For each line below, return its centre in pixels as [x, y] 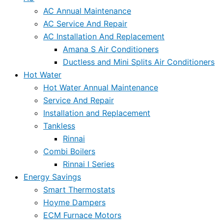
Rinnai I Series [89, 164]
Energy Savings [52, 177]
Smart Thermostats [79, 189]
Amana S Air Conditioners [111, 49]
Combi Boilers [69, 151]
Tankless [59, 125]
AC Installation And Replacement [104, 36]
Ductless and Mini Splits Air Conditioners [139, 62]
